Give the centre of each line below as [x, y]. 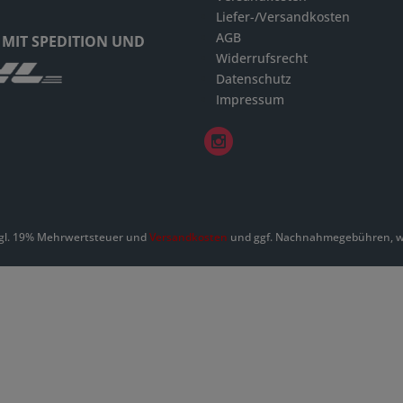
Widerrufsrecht [262, 58]
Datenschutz [254, 79]
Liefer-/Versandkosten [283, 17]
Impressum [250, 100]
